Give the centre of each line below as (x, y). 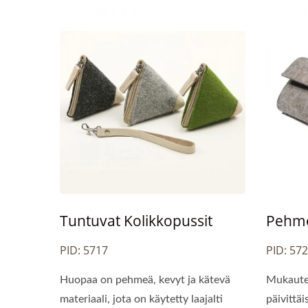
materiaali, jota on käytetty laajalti (141, 299)
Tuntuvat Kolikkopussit (136, 220)
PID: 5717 (84, 250)
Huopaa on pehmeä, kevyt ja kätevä (145, 279)
